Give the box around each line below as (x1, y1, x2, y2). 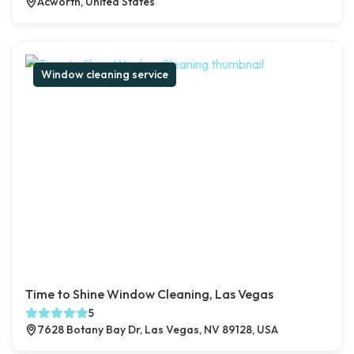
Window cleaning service (41, 67, 168, 82)
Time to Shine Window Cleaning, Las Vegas (25, 286, 273, 303)
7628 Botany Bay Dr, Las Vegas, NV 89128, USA (37, 322, 278, 337)
